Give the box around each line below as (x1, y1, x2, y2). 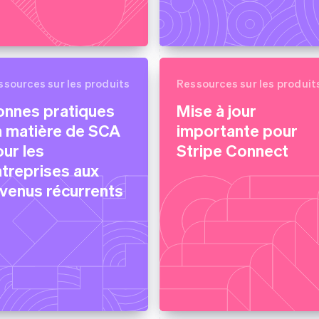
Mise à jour (177, 100, 256, 120)
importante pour (177, 120, 298, 140)
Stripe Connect (177, 140, 288, 160)
